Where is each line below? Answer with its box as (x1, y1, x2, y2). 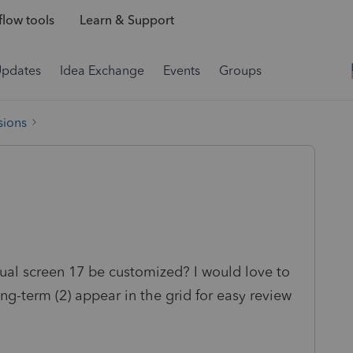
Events (163, 63, 200, 78)
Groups (219, 63, 262, 78)
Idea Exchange (60, 63, 144, 78)
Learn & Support (79, 13, 174, 28)
